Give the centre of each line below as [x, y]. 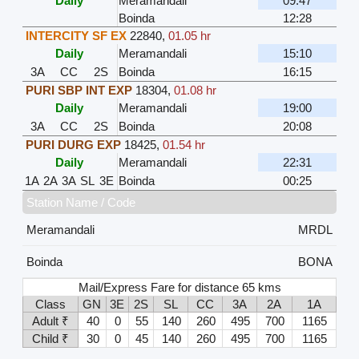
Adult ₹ [50, 321]
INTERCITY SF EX [76, 35]
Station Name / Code [81, 202]
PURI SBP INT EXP [79, 90]
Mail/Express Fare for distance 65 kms [180, 287]
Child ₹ [50, 338]
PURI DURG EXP [73, 144]
